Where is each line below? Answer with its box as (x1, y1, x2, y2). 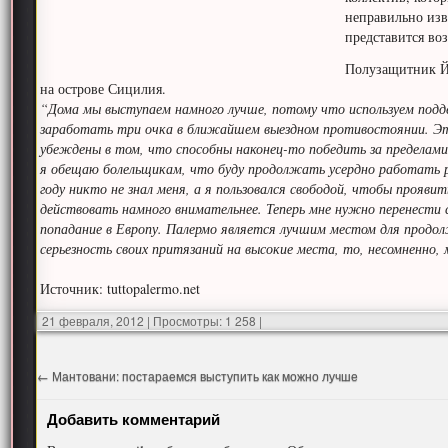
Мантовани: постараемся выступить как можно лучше (49, 367, 359, 384)
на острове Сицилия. (40, 79, 167, 98)
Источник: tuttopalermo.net (40, 279, 201, 298)
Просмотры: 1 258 (150, 312, 257, 329)
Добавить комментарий (47, 408, 221, 430)
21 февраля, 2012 (42, 312, 145, 329)
